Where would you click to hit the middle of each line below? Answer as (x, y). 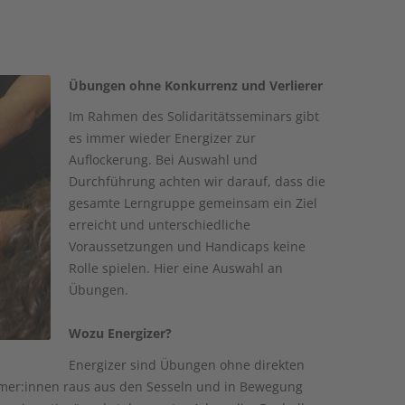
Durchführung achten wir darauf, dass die (198, 181)
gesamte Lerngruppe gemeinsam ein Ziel (193, 203)
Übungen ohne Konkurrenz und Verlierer (196, 85)
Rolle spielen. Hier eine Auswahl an (176, 268)
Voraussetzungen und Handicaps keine (188, 246)
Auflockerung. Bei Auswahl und (164, 160)
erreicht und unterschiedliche (160, 225)
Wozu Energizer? (121, 333)
